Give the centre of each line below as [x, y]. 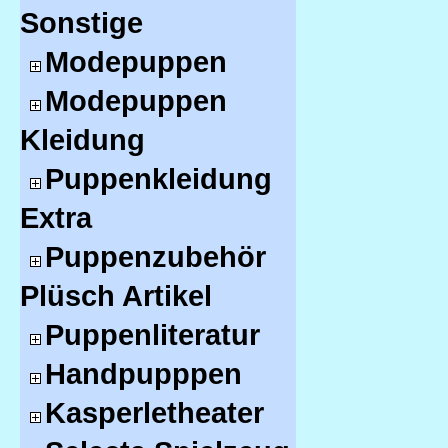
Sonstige [81, 23]
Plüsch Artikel [116, 296]
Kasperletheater [154, 413]
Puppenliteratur [152, 335]
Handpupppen [143, 374]
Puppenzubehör [155, 257]
